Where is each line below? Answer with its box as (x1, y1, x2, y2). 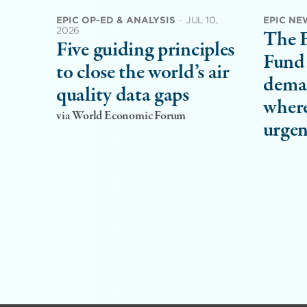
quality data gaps (56, 81, 189, 110)
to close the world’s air (56, 58, 230, 87)
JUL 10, (185, 14, 218, 25)
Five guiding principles (56, 36, 235, 64)
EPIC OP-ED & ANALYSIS (56, 14, 175, 25)
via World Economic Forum (56, 107, 186, 125)
